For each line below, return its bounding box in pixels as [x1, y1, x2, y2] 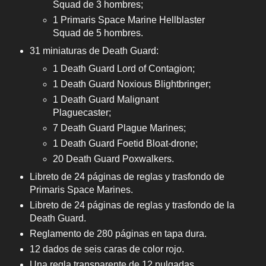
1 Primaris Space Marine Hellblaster [53, 15, 205, 26]
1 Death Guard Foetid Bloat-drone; [53, 138, 198, 148]
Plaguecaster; [53, 107, 112, 118]
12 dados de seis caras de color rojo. [29, 243, 184, 254]
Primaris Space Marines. [29, 184, 133, 195]
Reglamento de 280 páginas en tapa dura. [29, 228, 207, 239]
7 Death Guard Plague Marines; [53, 123, 186, 133]
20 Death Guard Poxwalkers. [53, 153, 175, 164]
